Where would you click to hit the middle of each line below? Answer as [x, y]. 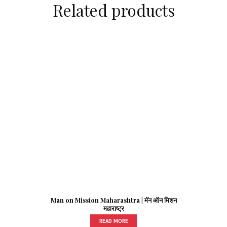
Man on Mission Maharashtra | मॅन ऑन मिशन [113, 200]
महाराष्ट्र [113, 208]
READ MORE [113, 221]
